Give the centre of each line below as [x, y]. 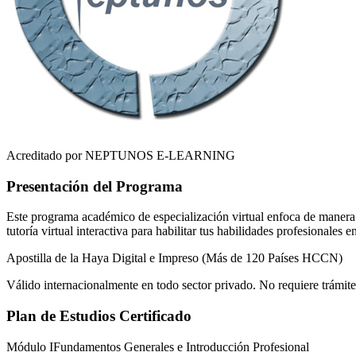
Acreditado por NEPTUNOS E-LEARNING [121, 155]
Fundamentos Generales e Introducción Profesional [181, 346]
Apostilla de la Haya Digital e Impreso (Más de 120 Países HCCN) [174, 258]
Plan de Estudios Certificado [99, 316]
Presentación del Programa [95, 186]
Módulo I [30, 346]
